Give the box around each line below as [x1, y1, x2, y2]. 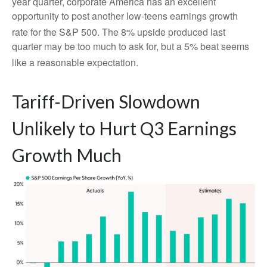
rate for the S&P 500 [12, 25, 97, 39]
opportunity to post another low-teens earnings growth [12, 8, 238, 23]
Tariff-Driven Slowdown [12, 90, 200, 112]
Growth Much [12, 144, 122, 166]
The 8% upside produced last [102, 25, 225, 39]
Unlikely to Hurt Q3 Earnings [12, 117, 237, 139]
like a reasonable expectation [12, 55, 136, 70]
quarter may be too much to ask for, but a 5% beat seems [12, 39, 249, 54]
